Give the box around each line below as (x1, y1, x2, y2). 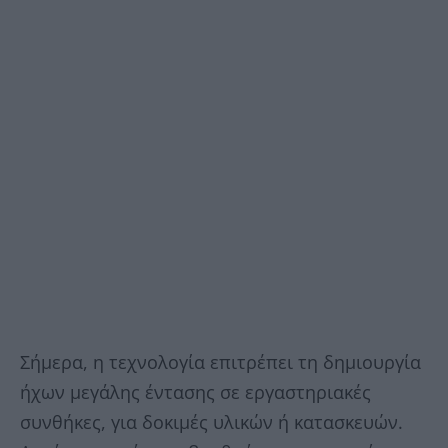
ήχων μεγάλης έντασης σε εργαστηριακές (20, 380, 371, 405)
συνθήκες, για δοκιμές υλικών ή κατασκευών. (20, 410, 403, 435)
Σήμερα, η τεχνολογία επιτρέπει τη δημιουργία (20, 350, 421, 375)
